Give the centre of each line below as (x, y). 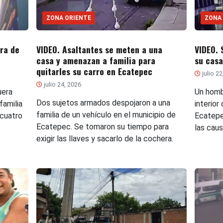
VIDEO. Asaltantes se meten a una (99, 50)
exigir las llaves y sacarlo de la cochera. (105, 139)
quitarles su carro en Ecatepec (94, 71)
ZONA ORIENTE (68, 18)
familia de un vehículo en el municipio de (106, 115)
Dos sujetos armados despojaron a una (103, 103)
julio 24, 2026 (61, 85)
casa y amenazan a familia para (96, 60)
